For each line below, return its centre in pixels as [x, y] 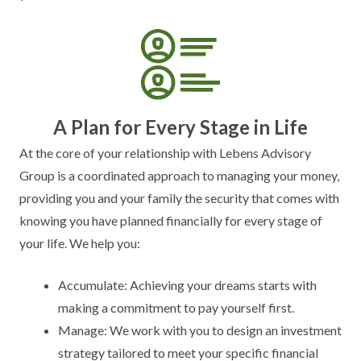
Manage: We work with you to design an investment [200, 330]
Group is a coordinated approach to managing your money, [179, 175]
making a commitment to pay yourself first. [176, 307]
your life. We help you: [80, 243]
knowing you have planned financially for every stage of [171, 220]
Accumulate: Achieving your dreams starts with [187, 285]
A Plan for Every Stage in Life [180, 127]
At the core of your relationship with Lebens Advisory [165, 153]
